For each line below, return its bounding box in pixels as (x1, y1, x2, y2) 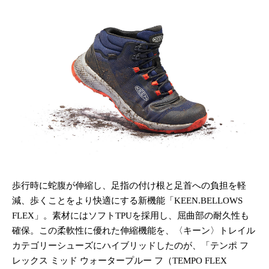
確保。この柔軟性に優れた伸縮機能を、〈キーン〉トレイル (12, 225, 255, 235)
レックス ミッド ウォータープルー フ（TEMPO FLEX (12, 255, 227, 265)
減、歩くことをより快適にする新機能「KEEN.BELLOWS (12, 195, 243, 205)
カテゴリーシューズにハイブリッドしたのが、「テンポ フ (12, 240, 249, 250)
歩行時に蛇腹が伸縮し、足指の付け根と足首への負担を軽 (12, 180, 246, 190)
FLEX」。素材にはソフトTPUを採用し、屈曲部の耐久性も (12, 210, 249, 220)
